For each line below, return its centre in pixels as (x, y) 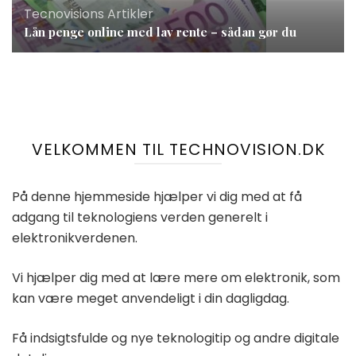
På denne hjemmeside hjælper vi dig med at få (157, 197)
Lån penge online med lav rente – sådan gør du (160, 32)
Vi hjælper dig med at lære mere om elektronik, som (176, 278)
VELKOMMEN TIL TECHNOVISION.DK (178, 150)
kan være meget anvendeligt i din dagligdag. (151, 299)
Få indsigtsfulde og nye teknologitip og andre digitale (176, 339)
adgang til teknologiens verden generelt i (140, 218)
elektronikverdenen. (75, 238)
